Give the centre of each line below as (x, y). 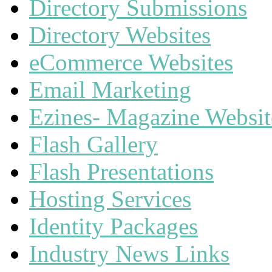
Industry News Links (129, 253)
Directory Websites (120, 35)
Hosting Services (110, 199)
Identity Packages (114, 226)
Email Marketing (110, 90)
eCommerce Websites (131, 62)
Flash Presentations (121, 172)
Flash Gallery (93, 144)
